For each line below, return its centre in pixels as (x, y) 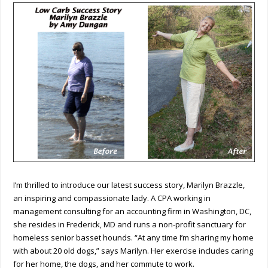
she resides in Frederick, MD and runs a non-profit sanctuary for (130, 224)
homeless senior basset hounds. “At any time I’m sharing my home (134, 237)
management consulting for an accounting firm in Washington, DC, (133, 211)
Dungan (84, 44)
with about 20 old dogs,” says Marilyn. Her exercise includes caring (133, 250)
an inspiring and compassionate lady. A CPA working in (112, 198)
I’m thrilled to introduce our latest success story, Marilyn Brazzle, (129, 185)
